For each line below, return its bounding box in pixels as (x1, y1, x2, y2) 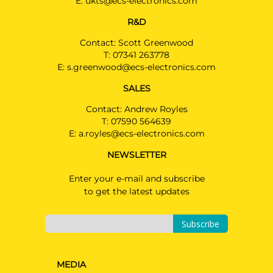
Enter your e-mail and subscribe (68, 173, 205, 184)
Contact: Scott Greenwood (80, 37, 193, 48)
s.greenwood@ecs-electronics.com (67, 62, 216, 73)
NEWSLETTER (107, 149, 166, 160)
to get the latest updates (83, 186, 190, 197)
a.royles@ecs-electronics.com (78, 128, 205, 139)
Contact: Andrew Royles (85, 104, 188, 115)
